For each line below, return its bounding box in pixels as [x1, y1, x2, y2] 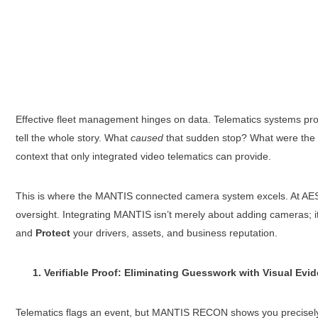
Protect [35, 227, 70, 239]
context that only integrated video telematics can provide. [15, 150, 271, 163]
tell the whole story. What [15, 132, 131, 144]
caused [130, 132, 163, 144]
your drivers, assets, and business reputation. [70, 227, 278, 239]
